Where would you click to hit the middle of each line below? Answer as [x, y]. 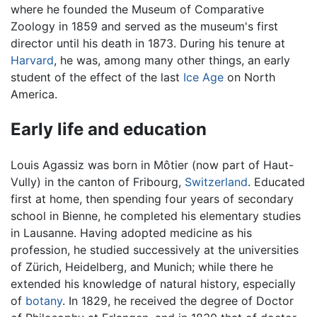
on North [249, 77]
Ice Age [203, 77]
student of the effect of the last [97, 77]
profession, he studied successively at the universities [155, 249]
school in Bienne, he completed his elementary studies [156, 215]
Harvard [32, 60]
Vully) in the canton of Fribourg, [98, 181]
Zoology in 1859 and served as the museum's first [144, 26]
